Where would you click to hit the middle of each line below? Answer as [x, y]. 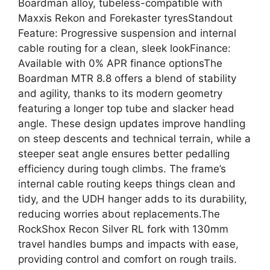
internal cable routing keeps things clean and [127, 184]
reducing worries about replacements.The [119, 214]
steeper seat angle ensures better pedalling [124, 154]
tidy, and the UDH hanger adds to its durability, [133, 199]
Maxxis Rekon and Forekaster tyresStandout [125, 18]
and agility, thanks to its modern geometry [120, 93]
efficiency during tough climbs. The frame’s [122, 169]
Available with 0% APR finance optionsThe [120, 63]
